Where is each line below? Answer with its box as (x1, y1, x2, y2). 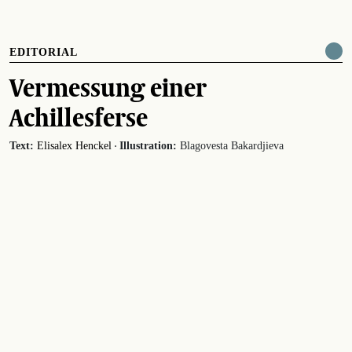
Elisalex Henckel (37, 139, 112, 152)
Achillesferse (9, 97, 148, 136)
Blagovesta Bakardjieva (177, 139, 284, 152)
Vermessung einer (9, 68, 207, 106)
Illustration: (119, 139, 177, 152)
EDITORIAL (9, 46, 78, 58)
